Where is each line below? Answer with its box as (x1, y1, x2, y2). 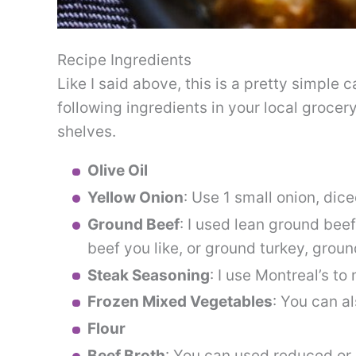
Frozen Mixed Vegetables (87, 292, 273, 311)
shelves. (57, 122, 116, 141)
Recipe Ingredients (57, 51, 192, 70)
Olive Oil (87, 161, 148, 180)
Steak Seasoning (87, 265, 210, 284)
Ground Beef (87, 215, 180, 234)
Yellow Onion (87, 188, 184, 207)
